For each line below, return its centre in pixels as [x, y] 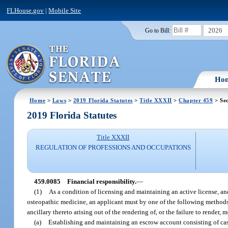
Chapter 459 [196, 100]
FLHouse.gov [25, 10]
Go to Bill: [158, 30]
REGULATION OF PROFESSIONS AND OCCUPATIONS [113, 148]
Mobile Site [65, 10]
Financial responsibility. [102, 181]
